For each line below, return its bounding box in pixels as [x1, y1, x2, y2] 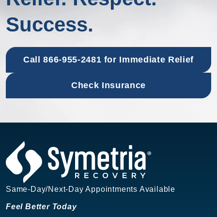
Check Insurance [71, 80, 146, 91]
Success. [6, 13, 93, 36]
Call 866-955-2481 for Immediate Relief [23, 55, 194, 65]
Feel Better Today [6, 202, 77, 211]
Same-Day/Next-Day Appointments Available [6, 185, 175, 193]
